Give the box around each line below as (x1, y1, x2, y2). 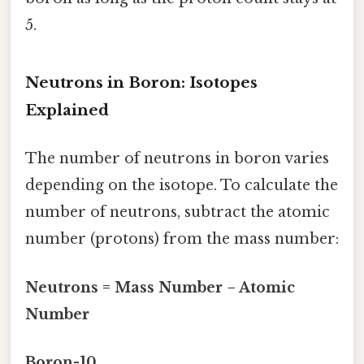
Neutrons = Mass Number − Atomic (25, 278, 295, 297)
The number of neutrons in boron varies (25, 149, 329, 168)
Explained (25, 101, 109, 120)
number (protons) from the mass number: (25, 230, 339, 249)
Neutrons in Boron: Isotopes (25, 73, 258, 93)
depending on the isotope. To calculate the (25, 176, 338, 195)
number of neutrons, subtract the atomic (25, 203, 330, 222)
